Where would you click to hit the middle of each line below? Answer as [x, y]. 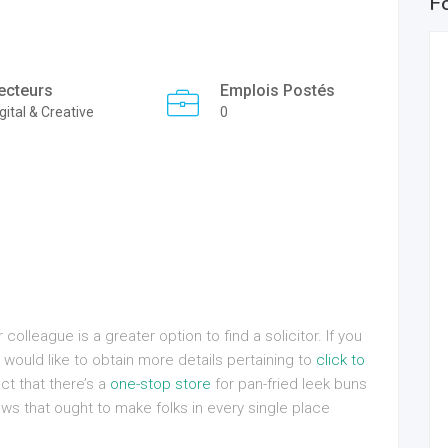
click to [340, 360]
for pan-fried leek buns [289, 384]
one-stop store [160, 384]
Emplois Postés [278, 90]
